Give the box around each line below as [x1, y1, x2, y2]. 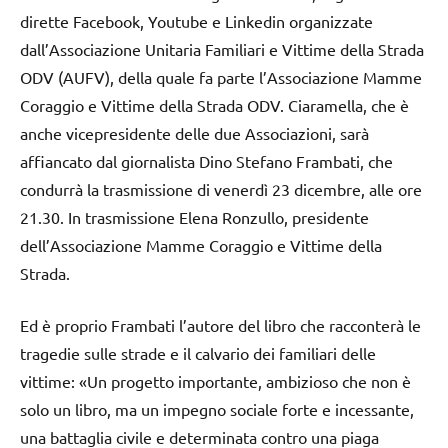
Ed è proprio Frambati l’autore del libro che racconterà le [20, 315, 421, 336]
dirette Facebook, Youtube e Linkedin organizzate [20, 11, 373, 32]
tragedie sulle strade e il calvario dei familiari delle [20, 343, 376, 364]
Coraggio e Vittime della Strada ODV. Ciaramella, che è [20, 95, 409, 116]
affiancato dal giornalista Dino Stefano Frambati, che [20, 151, 393, 172]
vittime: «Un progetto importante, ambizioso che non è [20, 371, 411, 392]
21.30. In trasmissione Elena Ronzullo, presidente [20, 207, 369, 228]
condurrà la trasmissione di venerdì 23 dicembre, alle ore [20, 179, 422, 200]
